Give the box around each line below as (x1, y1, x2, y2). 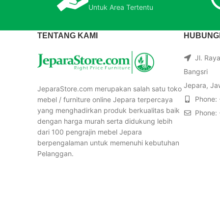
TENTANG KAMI (37, 31, 98, 40)
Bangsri (184, 67, 208, 76)
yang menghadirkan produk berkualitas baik (37, 106, 180, 115)
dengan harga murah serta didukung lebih (37, 117, 172, 126)
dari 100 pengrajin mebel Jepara (37, 128, 142, 137)
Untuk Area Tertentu (88, 2, 153, 11)
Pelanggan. (37, 149, 74, 158)
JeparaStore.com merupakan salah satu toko (37, 84, 182, 93)
